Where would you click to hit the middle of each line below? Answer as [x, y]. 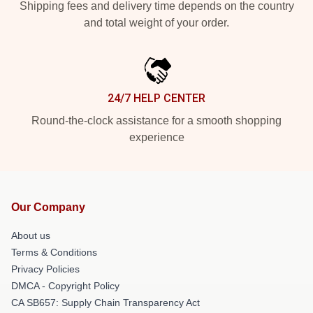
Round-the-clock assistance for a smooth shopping [156, 121]
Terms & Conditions [54, 252]
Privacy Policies [45, 269]
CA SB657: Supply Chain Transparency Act [105, 303]
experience [156, 137]
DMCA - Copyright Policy [65, 286]
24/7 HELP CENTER [156, 98]
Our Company [48, 207]
